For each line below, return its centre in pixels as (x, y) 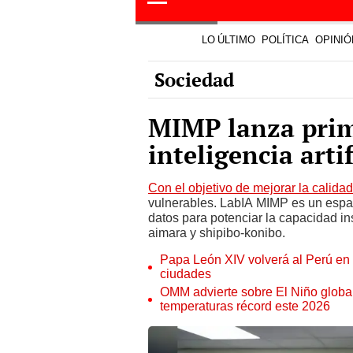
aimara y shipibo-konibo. (217, 130)
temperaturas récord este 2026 (245, 203)
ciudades (186, 171)
